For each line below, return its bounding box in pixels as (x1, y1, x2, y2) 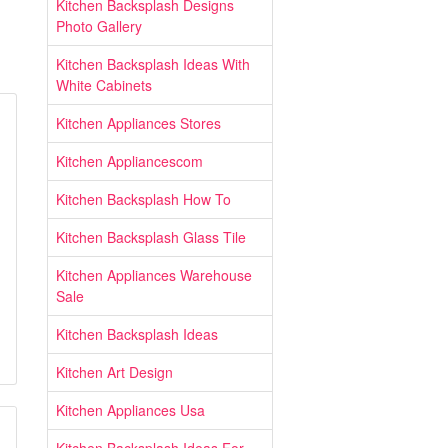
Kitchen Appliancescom (56, 151, 203, 171)
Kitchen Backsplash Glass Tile (56, 227, 246, 247)
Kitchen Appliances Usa (56, 400, 205, 420)
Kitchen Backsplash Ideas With (56, 54, 250, 74)
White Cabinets (56, 75, 152, 95)
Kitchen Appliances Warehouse (56, 265, 252, 285)
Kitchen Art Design (56, 362, 173, 382)
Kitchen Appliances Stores (56, 113, 221, 133)
